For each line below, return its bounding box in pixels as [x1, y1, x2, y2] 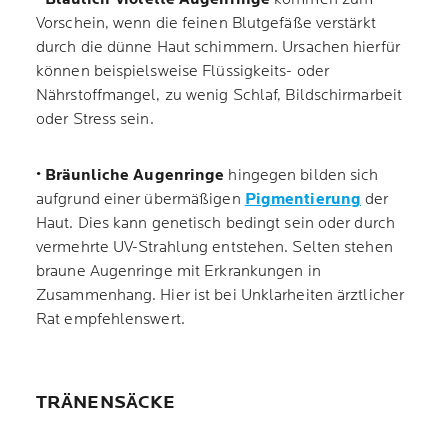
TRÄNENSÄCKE [36, 392, 176, 413]
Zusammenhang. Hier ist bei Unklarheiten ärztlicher [36, 286, 405, 305]
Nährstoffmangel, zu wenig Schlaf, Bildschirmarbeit [36, 86, 403, 105]
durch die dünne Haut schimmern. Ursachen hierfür [36, 38, 400, 57]
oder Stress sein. [36, 110, 154, 129]
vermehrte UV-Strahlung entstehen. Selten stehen [36, 238, 393, 257]
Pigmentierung [244, 190, 362, 209]
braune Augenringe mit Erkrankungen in [36, 262, 321, 281]
